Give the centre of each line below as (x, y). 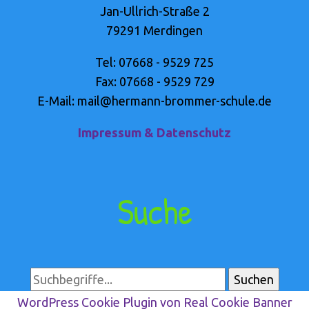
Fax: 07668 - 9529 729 (154, 81)
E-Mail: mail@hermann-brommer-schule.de (154, 100)
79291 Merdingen (154, 30)
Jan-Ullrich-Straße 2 (154, 11)
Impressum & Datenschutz (154, 132)
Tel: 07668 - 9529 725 (154, 62)
